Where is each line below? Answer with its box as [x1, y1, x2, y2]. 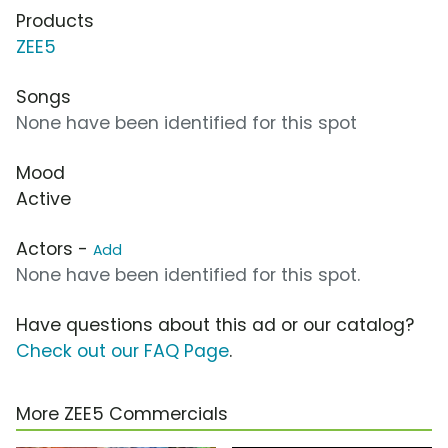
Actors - [16, 237, 93, 262]
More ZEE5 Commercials [16, 402, 228, 427]
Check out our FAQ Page [16, 339, 229, 364]
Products [16, 9, 94, 34]
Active [16, 187, 71, 212]
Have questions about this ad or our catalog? [16, 313, 414, 338]
